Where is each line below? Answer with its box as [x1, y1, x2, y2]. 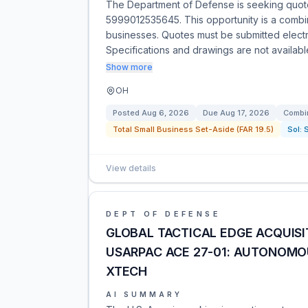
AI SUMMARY [106, 290, 182, 298]
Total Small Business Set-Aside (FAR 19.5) [113, 124, 274, 134]
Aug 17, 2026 [220, 108, 269, 118]
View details [106, 163, 156, 173]
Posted [113, 108, 142, 118]
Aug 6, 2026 [142, 108, 189, 118]
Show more [106, 62, 153, 72]
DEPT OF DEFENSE [106, 209, 221, 219]
